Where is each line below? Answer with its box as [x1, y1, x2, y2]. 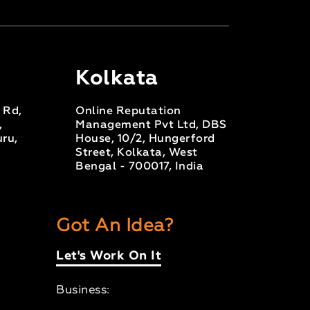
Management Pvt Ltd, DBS [75, 119, 227, 131]
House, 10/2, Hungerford [75, 133, 215, 145]
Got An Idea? [56, 217, 174, 235]
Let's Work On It [56, 253, 162, 266]
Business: [56, 284, 110, 296]
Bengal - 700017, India [75, 161, 204, 172]
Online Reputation [75, 105, 181, 117]
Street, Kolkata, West [75, 147, 198, 158]
